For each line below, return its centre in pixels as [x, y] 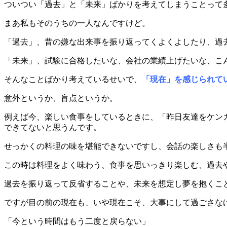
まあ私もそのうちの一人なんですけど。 [77, 23]
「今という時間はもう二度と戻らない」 [77, 221]
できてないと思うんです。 [53, 127]
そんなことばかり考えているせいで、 [73, 79]
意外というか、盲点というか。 [61, 98]
